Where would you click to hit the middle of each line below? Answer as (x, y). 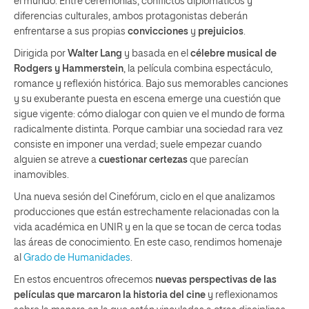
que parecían (218, 160)
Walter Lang (95, 54)
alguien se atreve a (56, 160)
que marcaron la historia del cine (131, 295)
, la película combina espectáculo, (198, 69)
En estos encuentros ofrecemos (84, 280)
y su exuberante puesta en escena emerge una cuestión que (147, 99)
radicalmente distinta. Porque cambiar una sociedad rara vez (148, 130)
